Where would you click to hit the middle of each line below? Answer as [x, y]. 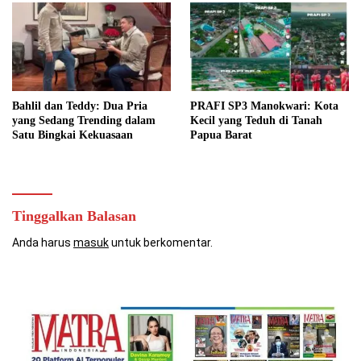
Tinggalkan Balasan [74, 216]
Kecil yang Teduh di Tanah [256, 120]
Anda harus [43, 243]
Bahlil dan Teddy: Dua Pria [80, 106]
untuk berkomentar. [161, 243]
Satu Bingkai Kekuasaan [73, 135]
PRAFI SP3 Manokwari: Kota [264, 106]
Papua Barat [221, 135]
